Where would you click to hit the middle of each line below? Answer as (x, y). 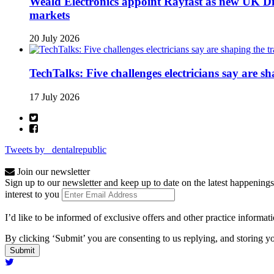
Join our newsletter (52, 171)
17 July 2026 (54, 97)
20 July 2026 (54, 39)
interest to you (32, 194)
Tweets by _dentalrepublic (56, 149)
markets (50, 15)
